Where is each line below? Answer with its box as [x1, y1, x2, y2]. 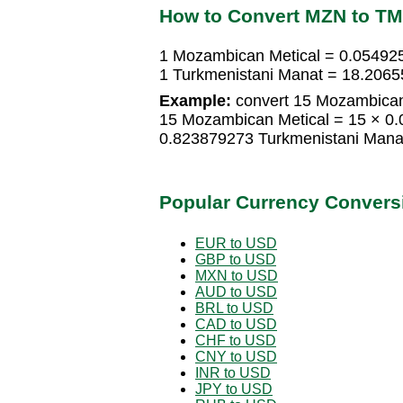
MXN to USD [195, 267, 278, 283]
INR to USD [195, 364, 271, 381]
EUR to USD [195, 235, 277, 251]
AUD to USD [195, 283, 277, 300]
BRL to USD [195, 300, 273, 316]
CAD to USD [195, 316, 277, 332]
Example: [159, 92, 231, 111]
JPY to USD [195, 381, 273, 397]
